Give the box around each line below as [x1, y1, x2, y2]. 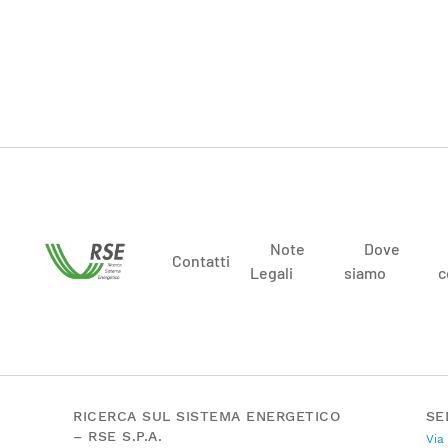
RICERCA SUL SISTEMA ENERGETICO [73, 407, 340, 424]
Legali [250, 263, 293, 283]
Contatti [172, 251, 230, 271]
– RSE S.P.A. [73, 427, 162, 444]
